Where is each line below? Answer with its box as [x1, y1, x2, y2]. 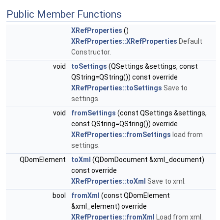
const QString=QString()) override [71, 120, 178, 128]
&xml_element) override [71, 202, 147, 210]
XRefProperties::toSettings [71, 84, 162, 92]
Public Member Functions [6, 8, 122, 20]
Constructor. [71, 48, 111, 56]
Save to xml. [146, 177, 186, 185]
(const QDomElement [100, 192, 170, 199]
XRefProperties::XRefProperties [71, 37, 177, 45]
